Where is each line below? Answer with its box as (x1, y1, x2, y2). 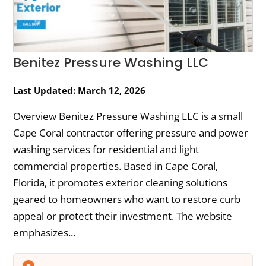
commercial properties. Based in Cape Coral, (13, 159, 218, 173)
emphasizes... (13, 226, 76, 240)
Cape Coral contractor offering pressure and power (13, 126, 249, 140)
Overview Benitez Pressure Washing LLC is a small (13, 109, 243, 123)
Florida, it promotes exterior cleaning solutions (13, 176, 228, 190)
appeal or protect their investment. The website (13, 209, 233, 223)
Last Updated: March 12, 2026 (13, 84, 146, 97)
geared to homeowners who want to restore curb (13, 192, 241, 207)
